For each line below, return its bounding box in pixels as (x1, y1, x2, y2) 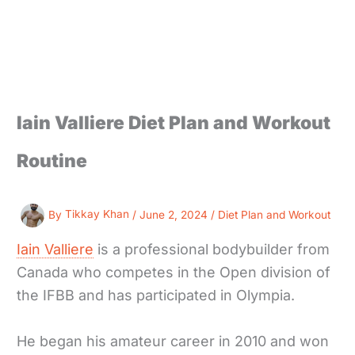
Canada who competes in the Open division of (17, 264, 331, 281)
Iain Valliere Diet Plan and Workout (17, 111, 331, 133)
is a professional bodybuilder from (94, 241, 330, 258)
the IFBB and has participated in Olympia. (17, 287, 300, 304)
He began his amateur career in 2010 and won (17, 332, 330, 349)
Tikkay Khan (65, 208, 133, 221)
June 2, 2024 (139, 208, 212, 221)
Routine (17, 149, 88, 171)
